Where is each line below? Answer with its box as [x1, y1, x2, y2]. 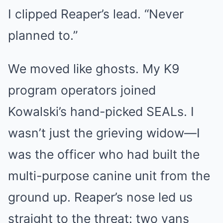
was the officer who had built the [8, 147, 200, 162]
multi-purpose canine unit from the [8, 168, 210, 183]
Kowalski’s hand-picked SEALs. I [8, 104, 194, 119]
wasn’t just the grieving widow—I [8, 125, 200, 140]
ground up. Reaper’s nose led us [8, 190, 193, 205]
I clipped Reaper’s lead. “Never [8, 6, 184, 21]
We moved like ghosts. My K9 [8, 61, 179, 76]
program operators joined [8, 83, 156, 98]
